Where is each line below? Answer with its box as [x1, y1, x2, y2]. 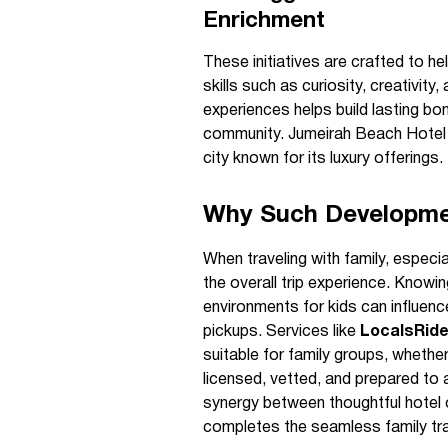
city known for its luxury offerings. [203, 152, 443, 166]
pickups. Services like [203, 325, 360, 339]
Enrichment [203, 11, 325, 31]
